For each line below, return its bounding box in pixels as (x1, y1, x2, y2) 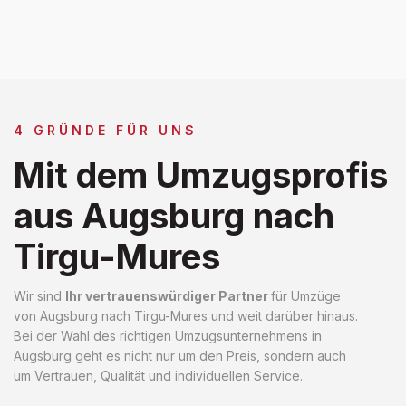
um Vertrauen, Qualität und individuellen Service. (14, 367, 303, 383)
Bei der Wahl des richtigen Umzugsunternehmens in (14, 327, 322, 343)
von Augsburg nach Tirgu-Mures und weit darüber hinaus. (14, 307, 358, 324)
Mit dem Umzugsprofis (14, 153, 388, 196)
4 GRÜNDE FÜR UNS (14, 121, 198, 138)
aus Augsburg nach (14, 194, 334, 237)
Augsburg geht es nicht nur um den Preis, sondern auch (14, 347, 346, 363)
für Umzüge (271, 287, 341, 304)
